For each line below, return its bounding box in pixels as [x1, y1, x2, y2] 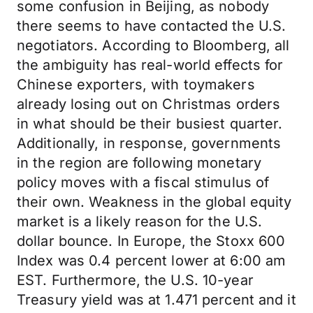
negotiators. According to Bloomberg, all [17, 37, 290, 54]
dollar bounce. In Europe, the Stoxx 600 [17, 233, 286, 249]
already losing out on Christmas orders [17, 96, 281, 112]
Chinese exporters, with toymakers [17, 76, 255, 93]
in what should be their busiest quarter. [17, 115, 283, 132]
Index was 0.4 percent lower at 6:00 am [17, 252, 286, 269]
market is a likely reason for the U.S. [17, 213, 263, 230]
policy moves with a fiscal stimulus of [17, 174, 270, 191]
